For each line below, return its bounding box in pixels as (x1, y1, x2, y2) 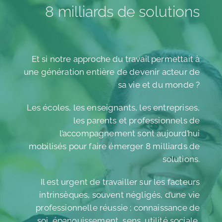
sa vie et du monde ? (117, 79, 200, 90)
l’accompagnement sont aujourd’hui (59, 128, 200, 138)
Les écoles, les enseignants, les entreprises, (26, 102, 200, 112)
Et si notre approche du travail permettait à (31, 54, 200, 64)
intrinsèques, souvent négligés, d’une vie (39, 189, 200, 200)
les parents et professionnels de (73, 115, 200, 125)
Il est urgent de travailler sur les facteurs (40, 176, 200, 187)
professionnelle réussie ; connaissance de (36, 202, 200, 213)
